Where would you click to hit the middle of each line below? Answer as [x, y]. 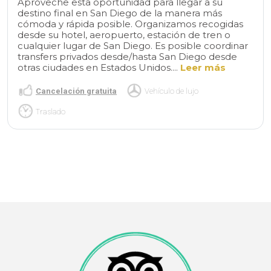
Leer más [203, 68]
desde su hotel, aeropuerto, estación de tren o [124, 35]
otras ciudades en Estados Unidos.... [99, 68]
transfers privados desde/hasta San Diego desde [127, 57]
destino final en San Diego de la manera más [120, 13]
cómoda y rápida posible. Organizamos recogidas [130, 24]
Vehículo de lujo [171, 91]
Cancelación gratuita [76, 91]
